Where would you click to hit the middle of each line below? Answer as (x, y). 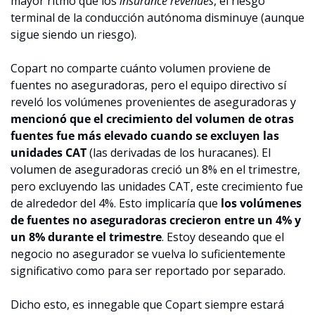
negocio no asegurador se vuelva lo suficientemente (148, 253)
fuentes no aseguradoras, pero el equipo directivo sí (148, 85)
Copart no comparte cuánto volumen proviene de (141, 68)
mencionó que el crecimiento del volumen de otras (152, 118)
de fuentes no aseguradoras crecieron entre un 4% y (156, 220)
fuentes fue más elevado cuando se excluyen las (145, 135)
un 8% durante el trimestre (86, 237)
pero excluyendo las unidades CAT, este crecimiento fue (157, 186)
